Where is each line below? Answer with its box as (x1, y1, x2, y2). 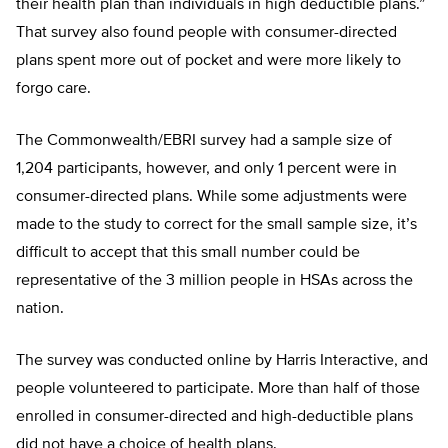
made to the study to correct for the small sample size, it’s (16, 217, 417, 234)
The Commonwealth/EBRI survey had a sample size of (16, 133, 392, 150)
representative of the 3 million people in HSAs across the (16, 273, 413, 290)
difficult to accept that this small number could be (16, 245, 360, 262)
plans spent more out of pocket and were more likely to (16, 53, 401, 70)
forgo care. (16, 81, 91, 98)
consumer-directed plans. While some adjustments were (16, 189, 407, 206)
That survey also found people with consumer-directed (16, 25, 397, 42)
